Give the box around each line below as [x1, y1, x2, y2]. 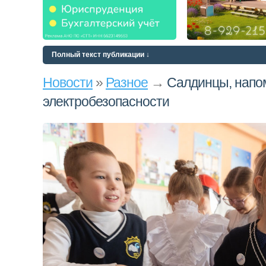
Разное [106, 75, 148, 90]
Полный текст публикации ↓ [52, 50, 150, 59]
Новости [43, 75, 93, 90]
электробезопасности [43, 94, 169, 109]
